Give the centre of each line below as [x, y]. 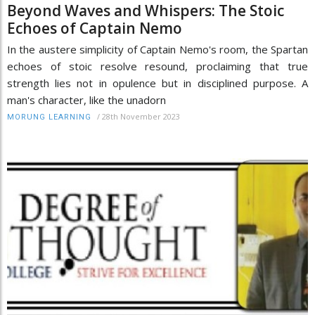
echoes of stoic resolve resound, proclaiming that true [157, 66]
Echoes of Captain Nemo [95, 28]
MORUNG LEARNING [49, 117]
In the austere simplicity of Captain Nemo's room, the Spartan [157, 50]
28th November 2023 [141, 117]
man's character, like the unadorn [86, 100]
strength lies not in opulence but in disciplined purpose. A [157, 83]
